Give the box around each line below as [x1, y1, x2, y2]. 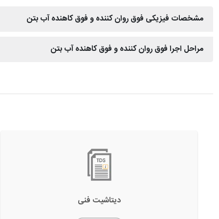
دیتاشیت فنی [77, 194, 121, 207]
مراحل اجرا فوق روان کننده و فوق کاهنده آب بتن [51, 42, 203, 56]
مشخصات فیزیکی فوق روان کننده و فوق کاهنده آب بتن [27, 12, 203, 25]
